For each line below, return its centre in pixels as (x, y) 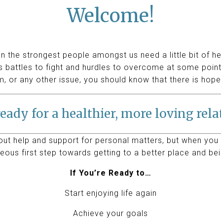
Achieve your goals (110, 213)
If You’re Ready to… (110, 173)
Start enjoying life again (110, 193)
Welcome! (110, 16)
